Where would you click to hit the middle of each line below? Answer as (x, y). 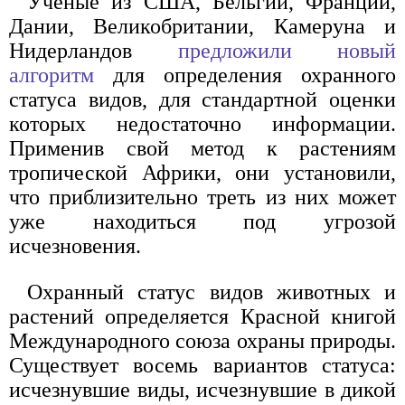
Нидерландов (94, 51)
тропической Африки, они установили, (202, 173)
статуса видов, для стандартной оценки (202, 100)
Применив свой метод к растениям (202, 149)
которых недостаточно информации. (202, 124)
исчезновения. (75, 246)
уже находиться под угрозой (202, 222)
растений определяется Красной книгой (202, 317)
